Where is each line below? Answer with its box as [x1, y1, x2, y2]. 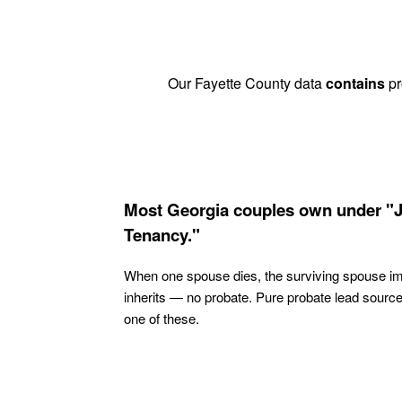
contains [326, 73, 385, 94]
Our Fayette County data [168, 73, 326, 94]
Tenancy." [124, 222, 200, 247]
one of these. [124, 308, 199, 328]
